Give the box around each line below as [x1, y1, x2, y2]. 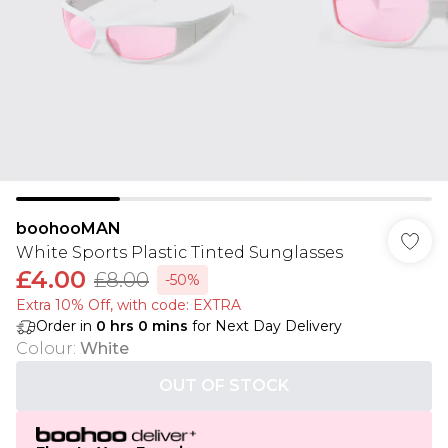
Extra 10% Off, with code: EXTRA [16, 296, 241, 314]
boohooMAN [16, 219, 121, 238]
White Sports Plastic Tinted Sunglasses [16, 243, 343, 262]
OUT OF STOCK [159, 376, 289, 395]
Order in [36, 317, 96, 335]
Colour [16, 339, 73, 358]
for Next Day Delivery [188, 317, 342, 335]
